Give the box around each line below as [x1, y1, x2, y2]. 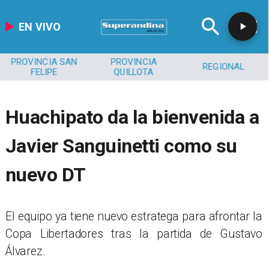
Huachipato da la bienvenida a [5, 106, 259, 129]
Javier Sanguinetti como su [5, 134, 237, 158]
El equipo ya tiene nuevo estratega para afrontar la [5, 209, 263, 223]
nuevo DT [5, 163, 86, 187]
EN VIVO [19, 20, 61, 33]
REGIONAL [202, 61, 244, 73]
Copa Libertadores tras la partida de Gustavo [5, 226, 263, 241]
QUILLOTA [113, 66, 154, 77]
